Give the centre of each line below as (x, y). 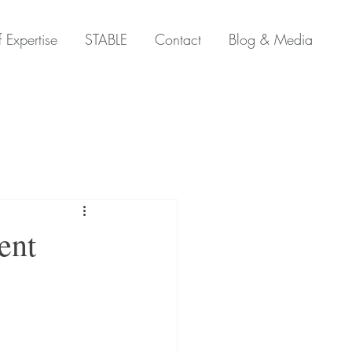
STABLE (106, 39)
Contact (178, 39)
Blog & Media (271, 39)
